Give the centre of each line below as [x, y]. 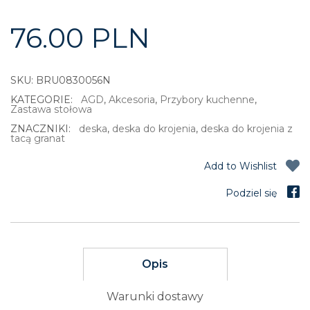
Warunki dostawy [155, 297]
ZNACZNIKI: [42, 129]
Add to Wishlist [240, 166]
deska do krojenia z [247, 129]
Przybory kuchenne [207, 100]
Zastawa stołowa [51, 109]
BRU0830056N [73, 80]
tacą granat [38, 138]
